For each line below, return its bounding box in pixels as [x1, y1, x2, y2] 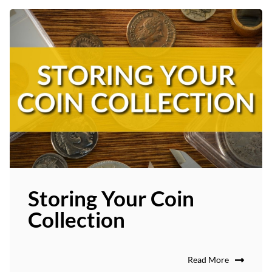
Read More [188, 254, 229, 265]
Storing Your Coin [28, 185, 194, 211]
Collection [28, 206, 125, 232]
